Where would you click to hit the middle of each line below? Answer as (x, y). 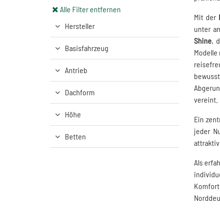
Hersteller (80, 26)
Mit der (206, 17)
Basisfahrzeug (87, 48)
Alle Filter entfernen (90, 9)
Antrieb (76, 70)
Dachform (80, 92)
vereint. (206, 99)
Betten (75, 136)
